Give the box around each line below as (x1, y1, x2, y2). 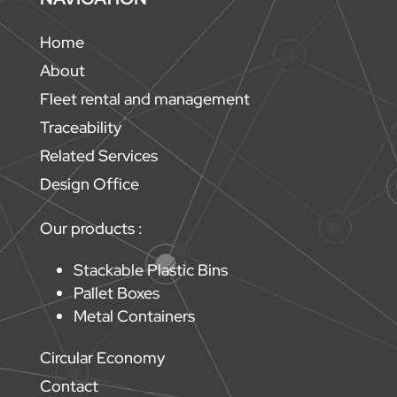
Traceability (39, 117, 121, 138)
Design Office (39, 174, 139, 195)
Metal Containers (73, 306, 195, 327)
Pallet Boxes (73, 283, 160, 304)
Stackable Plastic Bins (73, 260, 228, 281)
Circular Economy (39, 347, 165, 369)
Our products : (39, 218, 143, 239)
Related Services (39, 145, 158, 167)
